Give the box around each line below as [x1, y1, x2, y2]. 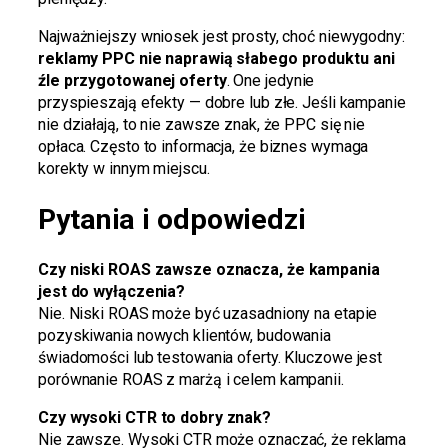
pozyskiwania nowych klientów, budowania [38, 326, 332, 346]
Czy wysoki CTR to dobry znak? [38, 408, 272, 428]
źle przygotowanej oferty [38, 71, 227, 91]
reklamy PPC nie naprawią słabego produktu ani [38, 49, 395, 69]
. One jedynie [226, 71, 315, 91]
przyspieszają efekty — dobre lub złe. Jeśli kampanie [38, 93, 406, 113]
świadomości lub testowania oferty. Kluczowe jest [38, 348, 383, 368]
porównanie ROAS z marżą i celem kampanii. [38, 370, 344, 390]
